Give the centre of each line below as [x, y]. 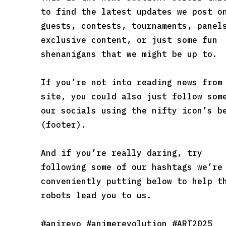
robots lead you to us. [96, 195]
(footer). [63, 125]
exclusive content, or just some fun [129, 40]
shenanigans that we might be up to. [129, 54]
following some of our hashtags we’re [131, 167]
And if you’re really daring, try [121, 153]
